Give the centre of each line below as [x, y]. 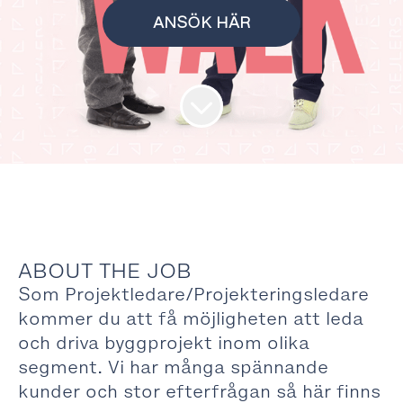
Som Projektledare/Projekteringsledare [193, 294]
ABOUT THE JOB [105, 271]
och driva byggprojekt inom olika [164, 343]
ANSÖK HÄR [201, 22]
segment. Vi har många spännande [173, 367]
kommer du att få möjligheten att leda [191, 318]
